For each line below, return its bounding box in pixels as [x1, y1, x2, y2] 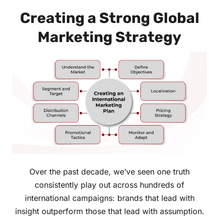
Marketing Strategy [38, 28, 181, 46]
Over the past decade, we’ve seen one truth [29, 167, 190, 177]
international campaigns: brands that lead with [24, 193, 195, 203]
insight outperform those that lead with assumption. [15, 206, 204, 217]
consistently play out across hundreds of [35, 180, 184, 190]
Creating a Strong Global [20, 9, 199, 27]
